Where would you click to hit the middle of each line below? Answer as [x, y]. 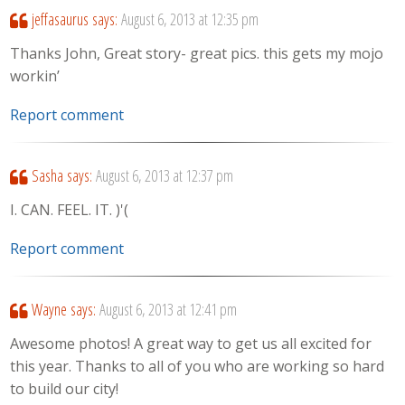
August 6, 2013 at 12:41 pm [168, 309]
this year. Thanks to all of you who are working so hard [198, 367]
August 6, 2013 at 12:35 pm [189, 19]
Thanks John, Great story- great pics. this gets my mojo [197, 54]
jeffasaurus [60, 19]
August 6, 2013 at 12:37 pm [164, 175]
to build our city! [65, 389]
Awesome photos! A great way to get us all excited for [191, 344]
